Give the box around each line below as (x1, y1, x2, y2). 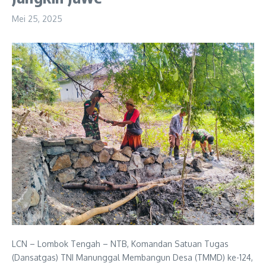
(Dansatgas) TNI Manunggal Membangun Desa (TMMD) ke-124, (12, 252, 253, 262)
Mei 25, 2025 (12, 13, 62, 24)
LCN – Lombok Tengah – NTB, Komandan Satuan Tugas (12, 238, 229, 249)
